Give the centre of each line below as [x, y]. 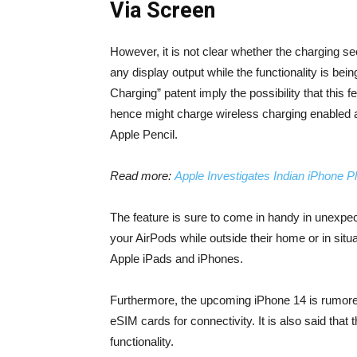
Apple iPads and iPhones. [177, 259]
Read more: [142, 176]
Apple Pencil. [144, 134]
